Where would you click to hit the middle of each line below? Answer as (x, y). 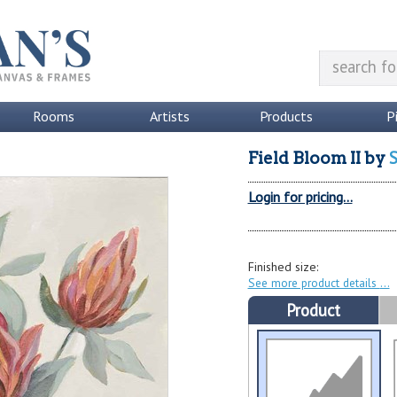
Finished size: (283, 266)
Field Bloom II (304, 158)
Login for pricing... (300, 197)
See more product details (314, 282)
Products (286, 116)
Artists (169, 116)
